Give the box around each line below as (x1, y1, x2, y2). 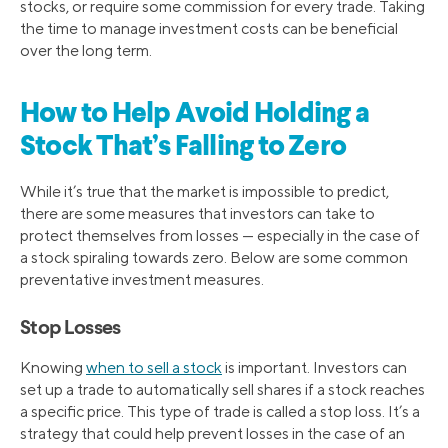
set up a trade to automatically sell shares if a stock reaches (20, 379, 425, 399)
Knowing (20, 357, 86, 377)
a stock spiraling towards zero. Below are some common (20, 247, 408, 267)
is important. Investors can (222, 357, 407, 377)
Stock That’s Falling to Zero (20, 133, 347, 162)
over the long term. (20, 41, 152, 61)
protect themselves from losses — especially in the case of (20, 225, 420, 245)
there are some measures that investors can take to (20, 203, 375, 223)
